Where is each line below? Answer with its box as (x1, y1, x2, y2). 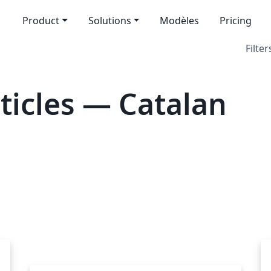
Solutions (88, 14, 131, 27)
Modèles (160, 14, 200, 27)
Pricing (220, 14, 252, 27)
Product (22, 14, 59, 27)
